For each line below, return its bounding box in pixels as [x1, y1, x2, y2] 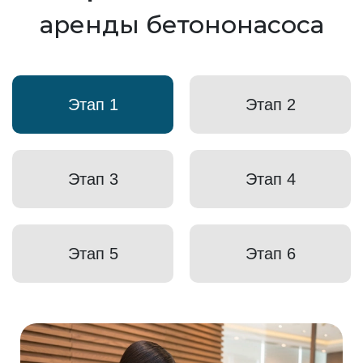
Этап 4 [245, 169, 296, 188]
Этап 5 [67, 244, 118, 263]
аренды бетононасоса [39, 9, 324, 40]
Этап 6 [245, 244, 296, 263]
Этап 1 [67, 95, 118, 113]
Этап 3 [67, 169, 118, 188]
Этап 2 [245, 95, 296, 113]
